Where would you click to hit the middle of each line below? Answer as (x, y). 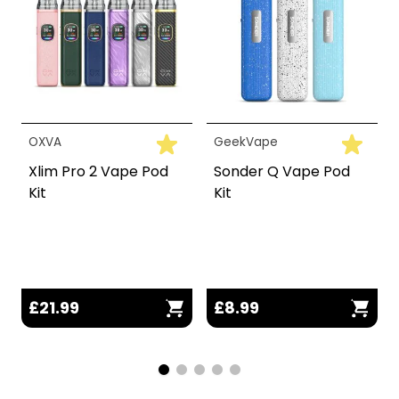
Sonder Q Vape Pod (282, 171)
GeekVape (246, 142)
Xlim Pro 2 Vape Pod (98, 171)
